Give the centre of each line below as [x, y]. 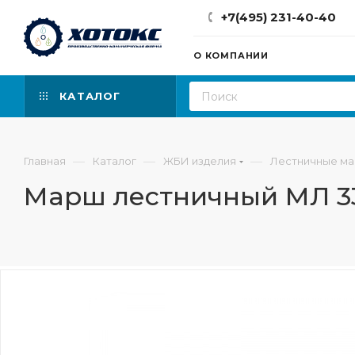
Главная [45, 161]
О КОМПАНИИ [231, 55]
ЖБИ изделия [200, 161]
